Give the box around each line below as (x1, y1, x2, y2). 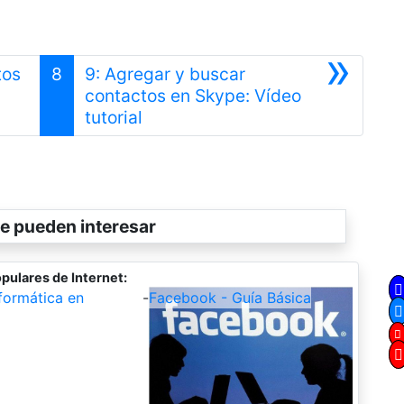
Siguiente (141, 105, 218, 127)
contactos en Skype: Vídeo (84, 84, 301, 106)
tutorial (84, 106, 142, 128)
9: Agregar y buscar (84, 62, 245, 85)
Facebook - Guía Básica (148, 288, 311, 307)
